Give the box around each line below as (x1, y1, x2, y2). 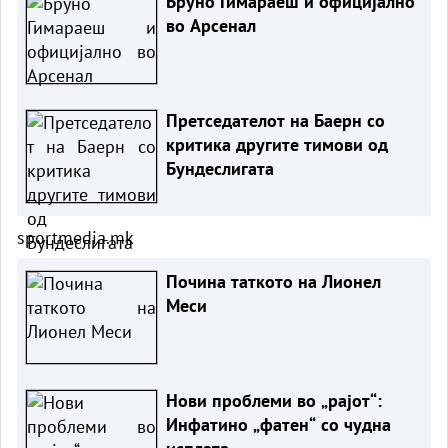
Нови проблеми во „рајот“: (165, 388, 382, 412)
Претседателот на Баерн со (165, 108, 385, 132)
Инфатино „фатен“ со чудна (165, 412, 391, 436)
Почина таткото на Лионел (165, 269, 381, 293)
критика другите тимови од (165, 132, 388, 156)
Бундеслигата (165, 156, 274, 180)
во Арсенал (165, 13, 256, 37)
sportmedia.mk (17, 225, 134, 249)
